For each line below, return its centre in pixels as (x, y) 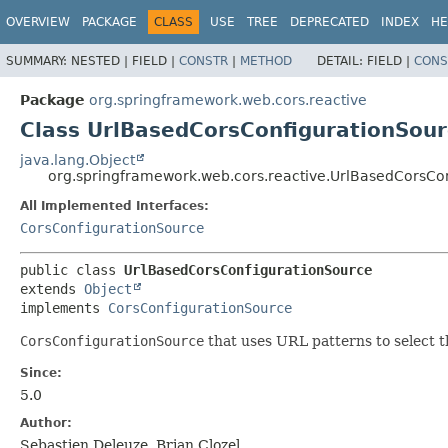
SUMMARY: (38, 60)
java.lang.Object (77, 159)
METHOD (266, 60)
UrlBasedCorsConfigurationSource (248, 269)
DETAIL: (342, 60)
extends (52, 288)
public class (72, 269)
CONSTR (203, 60)
